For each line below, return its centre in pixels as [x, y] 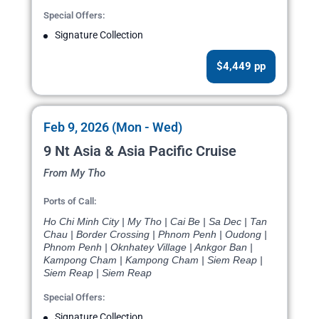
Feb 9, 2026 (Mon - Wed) [113, 127]
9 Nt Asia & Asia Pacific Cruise [140, 151]
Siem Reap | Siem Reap [98, 273]
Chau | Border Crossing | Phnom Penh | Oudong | [155, 235]
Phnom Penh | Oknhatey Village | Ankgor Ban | [148, 247]
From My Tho [74, 173]
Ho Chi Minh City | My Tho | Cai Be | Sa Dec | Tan [155, 222]
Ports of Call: [70, 202]
